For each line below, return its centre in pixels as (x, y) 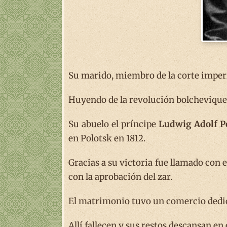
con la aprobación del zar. (120, 177)
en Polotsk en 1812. (107, 138)
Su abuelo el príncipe (113, 124)
